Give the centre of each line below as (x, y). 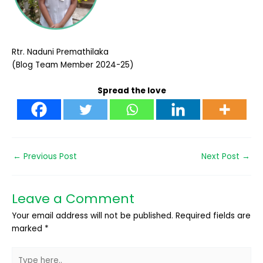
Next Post (222, 156)
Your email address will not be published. (92, 215)
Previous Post (49, 156)
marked (28, 228)
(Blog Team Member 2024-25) (73, 65)
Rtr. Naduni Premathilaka (60, 52)
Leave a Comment (73, 198)
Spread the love (131, 90)
